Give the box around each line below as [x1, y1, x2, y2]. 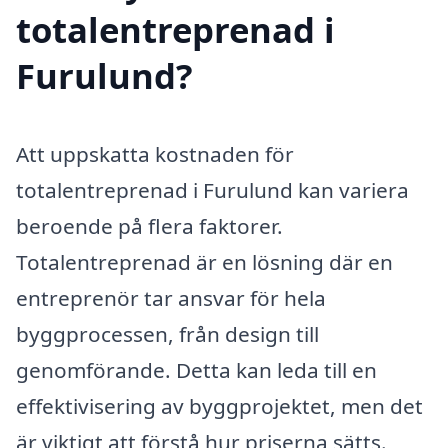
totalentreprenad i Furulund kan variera [16, 175, 409, 204]
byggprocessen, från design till [16, 319, 319, 348]
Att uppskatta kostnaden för [16, 139, 294, 168]
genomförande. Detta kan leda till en [16, 355, 377, 384]
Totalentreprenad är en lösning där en [16, 247, 393, 276]
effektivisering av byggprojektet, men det [16, 391, 423, 420]
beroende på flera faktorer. [16, 211, 283, 240]
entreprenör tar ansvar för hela [16, 283, 326, 312]
